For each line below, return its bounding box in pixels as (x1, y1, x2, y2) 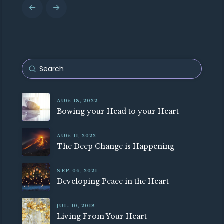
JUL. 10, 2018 (57, 203, 96, 209)
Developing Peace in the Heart (57, 176, 169, 186)
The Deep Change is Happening (57, 141, 175, 151)
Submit (32, 63, 57, 74)
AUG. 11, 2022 (57, 133, 97, 139)
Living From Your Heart (57, 211, 147, 221)
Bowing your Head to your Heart (57, 106, 179, 116)
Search (22, 68, 47, 79)
